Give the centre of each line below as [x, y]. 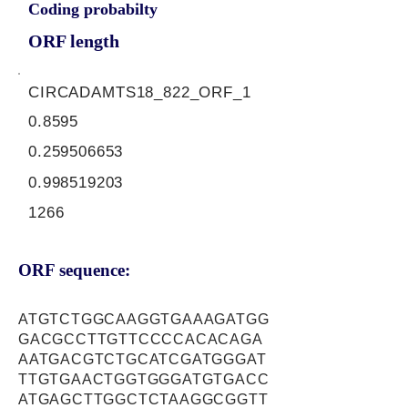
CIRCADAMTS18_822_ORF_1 [140, 92]
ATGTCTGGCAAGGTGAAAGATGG [144, 319]
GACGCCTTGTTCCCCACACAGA [141, 339]
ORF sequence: [74, 270]
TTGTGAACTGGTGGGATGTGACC [144, 379]
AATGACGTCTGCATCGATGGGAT [143, 359]
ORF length [74, 41]
